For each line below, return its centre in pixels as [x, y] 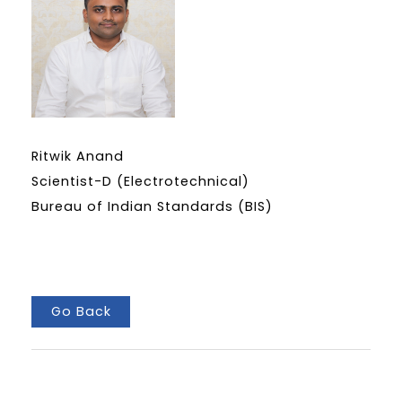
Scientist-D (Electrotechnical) [140, 182]
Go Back [81, 311]
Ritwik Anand [78, 157]
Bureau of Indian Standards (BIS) [152, 207]
